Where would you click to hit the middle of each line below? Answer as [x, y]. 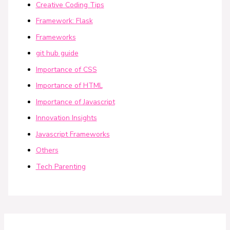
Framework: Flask [64, 21]
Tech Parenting [61, 166]
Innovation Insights [66, 118]
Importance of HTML [69, 86]
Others [47, 150]
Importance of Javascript [75, 102]
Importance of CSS [66, 69]
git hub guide [57, 53]
